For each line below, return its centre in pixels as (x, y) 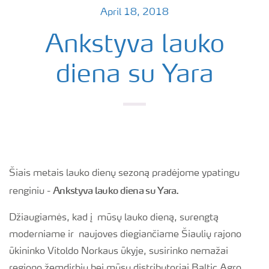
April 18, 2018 (134, 13)
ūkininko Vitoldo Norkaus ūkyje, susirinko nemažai (119, 252)
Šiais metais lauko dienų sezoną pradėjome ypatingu (124, 174)
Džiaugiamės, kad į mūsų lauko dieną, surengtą (115, 218)
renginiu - (31, 192)
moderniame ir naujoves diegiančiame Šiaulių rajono (125, 235)
